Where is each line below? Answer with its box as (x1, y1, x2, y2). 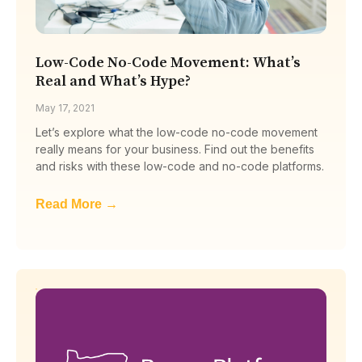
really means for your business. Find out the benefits (36, 141, 314, 156)
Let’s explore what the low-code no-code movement (36, 124, 318, 139)
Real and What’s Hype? (36, 71, 191, 90)
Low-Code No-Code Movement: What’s (36, 53, 301, 72)
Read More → (36, 196, 118, 211)
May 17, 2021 (36, 101, 95, 114)
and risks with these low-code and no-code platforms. (36, 158, 324, 173)
